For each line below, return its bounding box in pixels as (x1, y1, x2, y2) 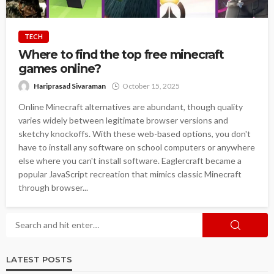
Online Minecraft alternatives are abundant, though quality (18, 101, 243, 112)
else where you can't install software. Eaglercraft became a (18, 155, 242, 166)
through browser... (18, 182, 88, 193)
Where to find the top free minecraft (18, 46, 224, 62)
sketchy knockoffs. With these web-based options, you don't (18, 128, 251, 139)
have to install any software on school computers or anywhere (18, 141, 255, 152)
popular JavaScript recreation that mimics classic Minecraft (18, 168, 242, 179)
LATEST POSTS (6, 254, 72, 264)
